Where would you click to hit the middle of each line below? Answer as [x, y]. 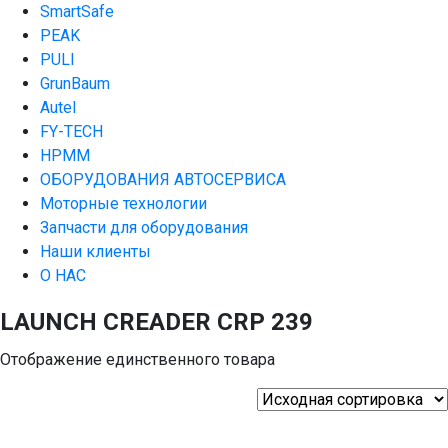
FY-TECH [71, 131]
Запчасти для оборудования [144, 227]
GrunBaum [75, 83]
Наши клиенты [95, 251]
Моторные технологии [123, 203]
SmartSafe [77, 11]
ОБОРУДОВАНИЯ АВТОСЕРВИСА [163, 179]
